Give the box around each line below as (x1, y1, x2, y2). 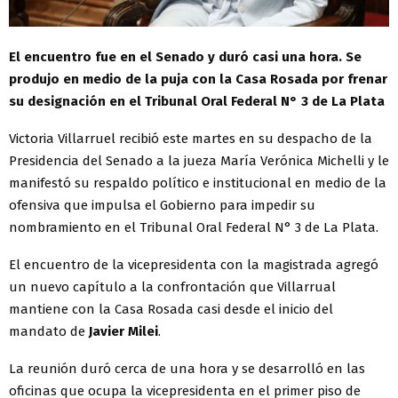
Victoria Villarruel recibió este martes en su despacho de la (9, 131, 372, 147)
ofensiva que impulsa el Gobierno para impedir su (9, 197, 315, 214)
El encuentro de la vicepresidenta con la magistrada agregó (9, 257, 378, 274)
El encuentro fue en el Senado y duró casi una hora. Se (9, 49, 362, 66)
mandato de (9, 323, 85, 340)
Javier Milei (85, 323, 158, 340)
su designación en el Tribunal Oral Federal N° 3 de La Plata (9, 93, 385, 110)
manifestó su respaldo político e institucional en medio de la (9, 175, 386, 192)
